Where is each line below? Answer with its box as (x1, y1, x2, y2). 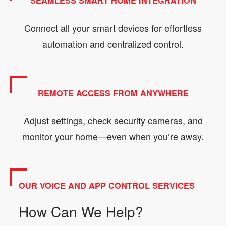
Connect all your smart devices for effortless (24, 21, 202, 34)
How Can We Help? (19, 201, 143, 222)
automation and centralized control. (42, 37, 184, 50)
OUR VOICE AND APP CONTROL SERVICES (19, 180, 195, 192)
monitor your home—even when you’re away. (22, 130, 204, 143)
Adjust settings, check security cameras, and (23, 114, 203, 127)
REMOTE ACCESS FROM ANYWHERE (37, 87, 189, 99)
